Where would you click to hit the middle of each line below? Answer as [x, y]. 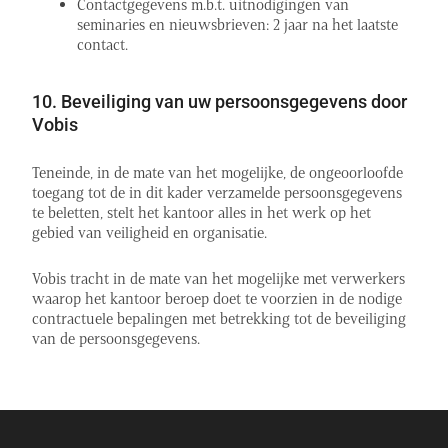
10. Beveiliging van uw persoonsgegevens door [219, 101]
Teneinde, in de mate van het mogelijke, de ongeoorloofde [217, 172]
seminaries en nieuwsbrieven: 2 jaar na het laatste [237, 24]
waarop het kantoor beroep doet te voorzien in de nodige [217, 298]
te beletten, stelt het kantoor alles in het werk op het [201, 212]
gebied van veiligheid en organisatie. [149, 232]
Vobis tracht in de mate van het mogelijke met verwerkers [218, 278]
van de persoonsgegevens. [116, 338]
